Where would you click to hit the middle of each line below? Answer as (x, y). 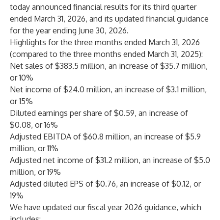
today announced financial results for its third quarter (103, 7)
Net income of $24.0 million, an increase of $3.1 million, (108, 89)
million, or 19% (35, 172)
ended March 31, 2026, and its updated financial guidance (109, 19)
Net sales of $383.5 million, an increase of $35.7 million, (109, 66)
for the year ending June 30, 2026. (69, 30)
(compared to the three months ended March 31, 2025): (106, 54)
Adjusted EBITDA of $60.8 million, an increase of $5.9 (105, 137)
